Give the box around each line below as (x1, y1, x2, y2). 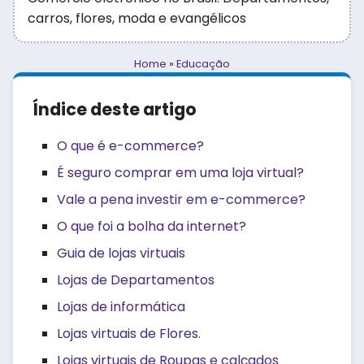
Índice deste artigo (32, 97, 197, 121)
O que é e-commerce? (57, 136, 204, 155)
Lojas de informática (57, 297, 185, 316)
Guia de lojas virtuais (57, 244, 185, 262)
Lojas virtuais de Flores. (57, 324, 201, 343)
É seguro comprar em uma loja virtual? (57, 163, 304, 182)
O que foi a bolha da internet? (57, 217, 246, 236)
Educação (176, 57, 230, 71)
